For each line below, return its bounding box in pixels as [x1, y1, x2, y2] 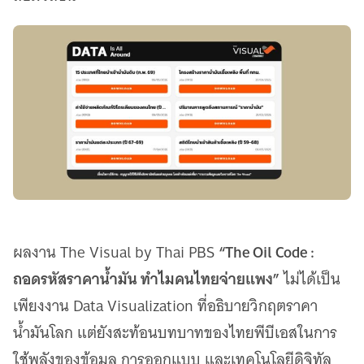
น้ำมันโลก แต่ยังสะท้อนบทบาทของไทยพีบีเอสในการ [13, 318, 337, 346]
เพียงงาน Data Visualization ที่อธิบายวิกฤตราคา [13, 292, 318, 319]
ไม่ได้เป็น [279, 265, 340, 292]
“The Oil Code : [219, 237, 314, 266]
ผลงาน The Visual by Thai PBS [13, 238, 219, 266]
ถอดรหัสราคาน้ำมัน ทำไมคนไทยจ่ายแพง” [13, 264, 279, 292]
